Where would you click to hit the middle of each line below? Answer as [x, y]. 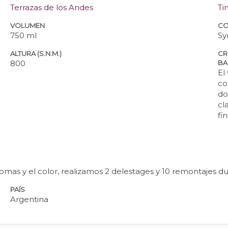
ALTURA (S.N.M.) [36, 53]
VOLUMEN [28, 25]
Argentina [30, 199]
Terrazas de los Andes [52, 7]
